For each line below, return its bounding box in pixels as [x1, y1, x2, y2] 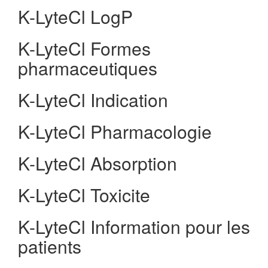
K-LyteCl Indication [18, 87, 168, 112]
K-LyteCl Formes [18, 35, 151, 61]
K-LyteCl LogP [18, 4, 133, 29]
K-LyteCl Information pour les [18, 214, 250, 239]
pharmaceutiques [18, 55, 157, 81]
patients [18, 233, 81, 259]
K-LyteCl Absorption [18, 150, 177, 176]
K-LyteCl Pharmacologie [18, 118, 212, 144]
